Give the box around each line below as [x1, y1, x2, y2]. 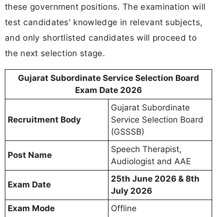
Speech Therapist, [111, 144, 182, 155]
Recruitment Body [8, 115, 81, 125]
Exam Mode [8, 203, 55, 214]
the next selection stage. [5, 47, 106, 58]
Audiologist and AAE [111, 156, 191, 167]
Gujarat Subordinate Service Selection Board [18, 73, 199, 83]
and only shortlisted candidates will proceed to [5, 32, 197, 43]
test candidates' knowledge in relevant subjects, [5, 16, 203, 27]
